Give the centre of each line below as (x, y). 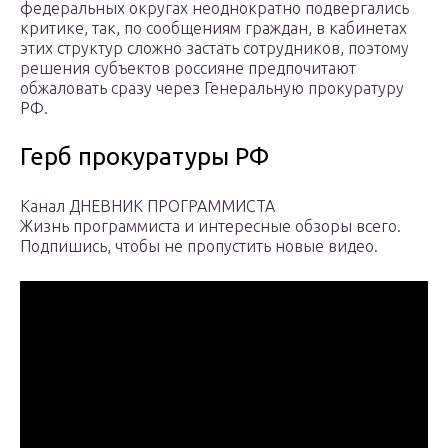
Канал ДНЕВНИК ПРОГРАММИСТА (147, 206)
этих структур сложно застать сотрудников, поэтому (214, 48)
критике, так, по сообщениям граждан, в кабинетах (213, 28)
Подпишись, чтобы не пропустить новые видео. (199, 246)
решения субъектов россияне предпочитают (188, 68)
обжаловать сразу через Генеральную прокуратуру (212, 88)
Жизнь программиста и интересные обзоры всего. (210, 226)
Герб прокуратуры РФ (144, 157)
